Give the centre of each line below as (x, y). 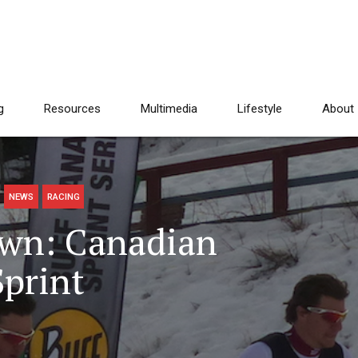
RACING (63, 197)
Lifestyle (260, 109)
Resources (72, 109)
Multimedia (169, 109)
